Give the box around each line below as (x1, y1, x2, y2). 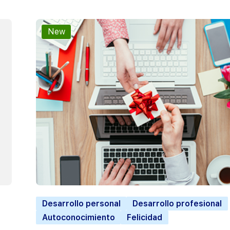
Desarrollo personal (42, 199, 121, 209)
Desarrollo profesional (132, 199, 222, 209)
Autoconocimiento (42, 213, 115, 223)
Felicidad (126, 213, 162, 223)
